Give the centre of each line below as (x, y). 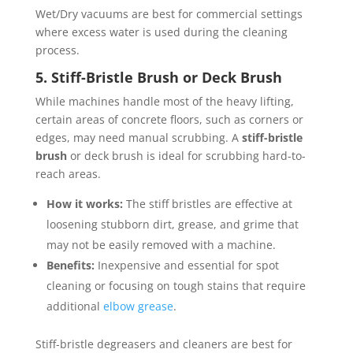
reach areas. (68, 174)
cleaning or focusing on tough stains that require (176, 286)
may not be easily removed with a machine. (161, 245)
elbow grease (138, 307)
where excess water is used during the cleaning (161, 32)
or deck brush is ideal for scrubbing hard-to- (186, 156)
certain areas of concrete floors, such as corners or (169, 120)
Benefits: (70, 266)
